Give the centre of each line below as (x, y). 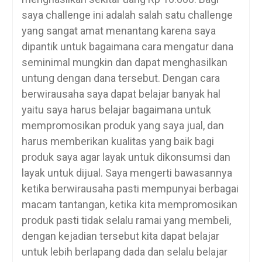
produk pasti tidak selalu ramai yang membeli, (126, 220)
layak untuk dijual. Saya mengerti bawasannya (127, 173)
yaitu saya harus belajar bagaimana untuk (116, 109)
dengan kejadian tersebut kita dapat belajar (120, 236)
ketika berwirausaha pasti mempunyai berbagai (130, 188)
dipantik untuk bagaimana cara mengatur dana (127, 46)
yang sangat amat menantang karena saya (118, 30)
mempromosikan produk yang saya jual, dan (123, 125)
